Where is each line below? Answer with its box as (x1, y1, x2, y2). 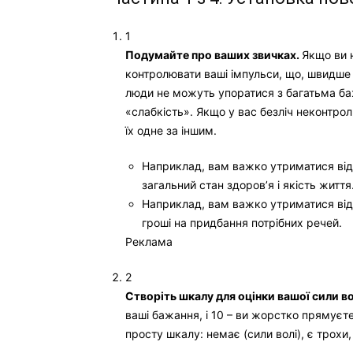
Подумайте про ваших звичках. (125, 48, 302, 61)
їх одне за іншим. (125, 124, 217, 137)
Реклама (125, 235, 173, 248)
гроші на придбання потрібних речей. (142, 216, 342, 229)
